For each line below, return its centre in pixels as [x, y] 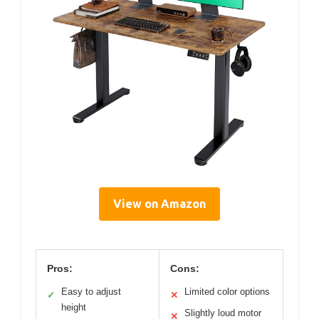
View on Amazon [159, 204]
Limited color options [227, 292]
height [74, 308]
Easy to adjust [91, 292]
